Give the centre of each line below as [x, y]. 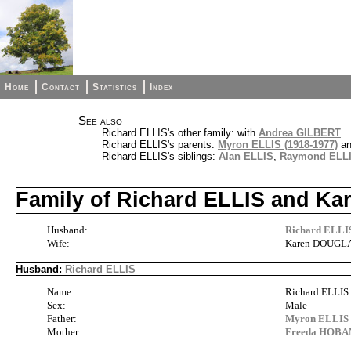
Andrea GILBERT [300, 133]
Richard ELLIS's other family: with [180, 133]
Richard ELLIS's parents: [160, 145]
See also [100, 121]
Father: [62, 319]
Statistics [115, 87]
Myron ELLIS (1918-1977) [278, 145]
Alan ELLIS [246, 156]
